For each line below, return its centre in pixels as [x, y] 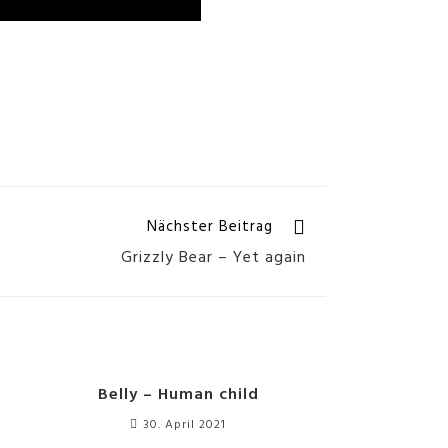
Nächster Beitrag [210, 226]
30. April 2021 [185, 425]
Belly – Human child [178, 395]
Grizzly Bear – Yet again [213, 257]
